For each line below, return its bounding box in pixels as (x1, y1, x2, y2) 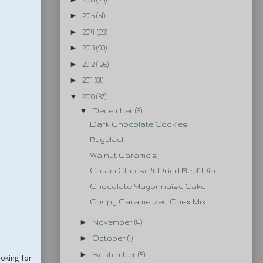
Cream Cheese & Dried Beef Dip (89, 167, 215, 175)
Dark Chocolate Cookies (89, 120, 188, 128)
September (92, 250, 138, 258)
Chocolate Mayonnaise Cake (89, 182, 205, 190)
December (92, 106, 135, 114)
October (92, 234, 127, 242)
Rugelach (89, 136, 127, 144)
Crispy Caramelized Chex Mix (89, 198, 206, 206)
